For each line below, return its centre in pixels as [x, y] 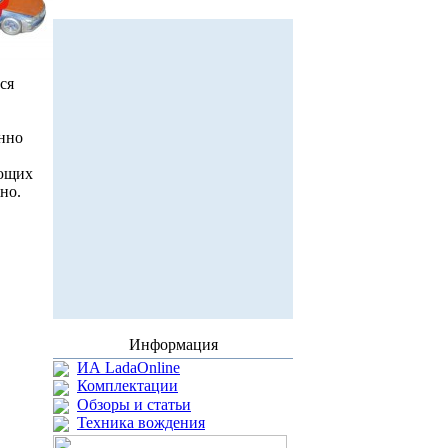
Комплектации [127, 386]
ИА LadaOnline [128, 367]
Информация [173, 344]
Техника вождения [141, 422]
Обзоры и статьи [134, 404]
